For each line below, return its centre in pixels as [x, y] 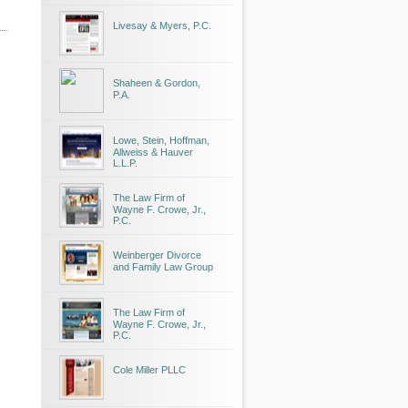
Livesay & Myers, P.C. [162, 25]
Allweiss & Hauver [153, 152]
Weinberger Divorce [157, 255]
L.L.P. [125, 163]
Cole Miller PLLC [149, 370]
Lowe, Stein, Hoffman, [161, 140]
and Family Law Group [163, 267]
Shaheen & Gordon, [157, 83]
